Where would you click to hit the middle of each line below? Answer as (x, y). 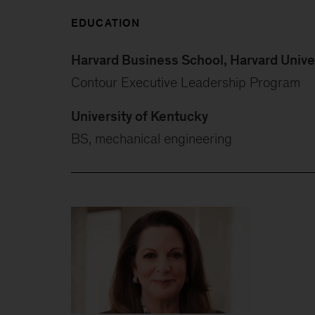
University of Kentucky (139, 116)
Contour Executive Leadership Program (185, 82)
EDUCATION (105, 22)
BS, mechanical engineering (151, 138)
